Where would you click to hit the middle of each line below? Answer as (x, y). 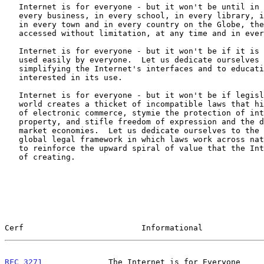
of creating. (12, 157)
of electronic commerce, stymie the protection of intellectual (12, 113)
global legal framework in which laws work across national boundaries (12, 139)
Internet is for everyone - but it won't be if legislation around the (12, 95)
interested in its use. (12, 77)
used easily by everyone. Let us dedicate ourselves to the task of (12, 60)
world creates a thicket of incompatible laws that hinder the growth (12, 104)
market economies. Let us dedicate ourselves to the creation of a (12, 130)
